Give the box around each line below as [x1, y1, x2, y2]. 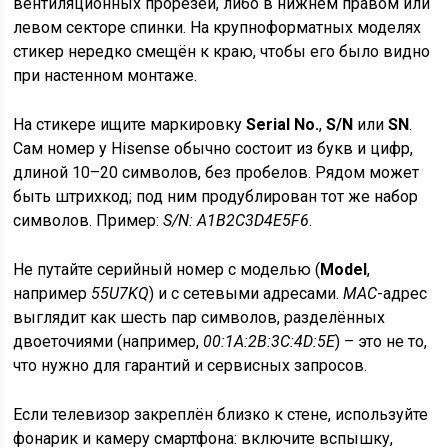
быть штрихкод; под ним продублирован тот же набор [13, 187, 419, 206]
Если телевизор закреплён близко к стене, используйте [13, 405, 429, 424]
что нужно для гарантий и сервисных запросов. [13, 356, 368, 375]
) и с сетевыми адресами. [149, 284, 344, 303]
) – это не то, [335, 332, 428, 351]
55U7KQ [91, 284, 150, 303]
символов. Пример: [13, 211, 164, 230]
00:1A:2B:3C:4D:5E [203, 332, 336, 351]
